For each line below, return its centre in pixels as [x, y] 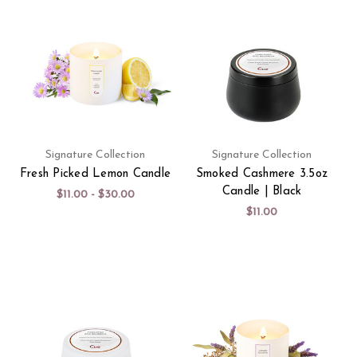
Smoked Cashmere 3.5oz [262, 174]
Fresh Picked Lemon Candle [95, 174]
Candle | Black [262, 191]
